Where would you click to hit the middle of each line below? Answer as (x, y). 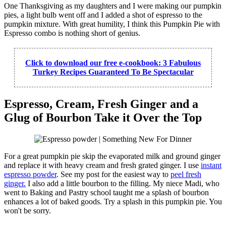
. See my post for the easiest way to (114, 175)
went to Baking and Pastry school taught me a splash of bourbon (106, 193)
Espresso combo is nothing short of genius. (72, 33)
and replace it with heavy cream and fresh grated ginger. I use (102, 165)
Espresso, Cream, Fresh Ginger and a (101, 104)
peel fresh (186, 175)
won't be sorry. (27, 211)
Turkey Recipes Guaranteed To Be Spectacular (113, 72)
